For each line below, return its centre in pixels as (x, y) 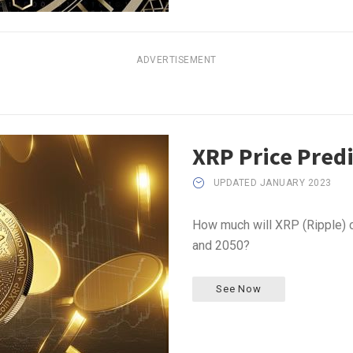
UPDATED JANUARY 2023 (272, 182)
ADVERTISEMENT (176, 59)
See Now (239, 288)
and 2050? (221, 245)
